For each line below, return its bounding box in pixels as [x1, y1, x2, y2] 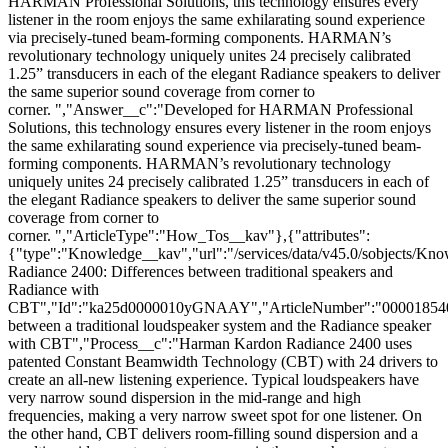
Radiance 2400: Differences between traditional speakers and [8, 263, 393, 281]
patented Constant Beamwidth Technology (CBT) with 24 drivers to [8, 353, 438, 371]
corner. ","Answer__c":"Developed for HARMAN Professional [8, 101, 413, 119]
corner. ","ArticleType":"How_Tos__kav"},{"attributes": [8, 227, 370, 245]
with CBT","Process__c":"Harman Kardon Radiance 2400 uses [8, 335, 412, 353]
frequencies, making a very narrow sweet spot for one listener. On [8, 407, 422, 425]
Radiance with [8, 281, 99, 299]
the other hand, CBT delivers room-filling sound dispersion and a [8, 425, 418, 443]
